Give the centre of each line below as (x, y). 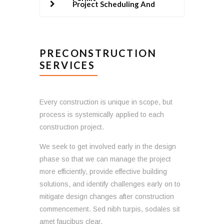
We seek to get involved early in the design (108, 146)
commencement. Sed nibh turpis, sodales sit (110, 209)
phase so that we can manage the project (105, 159)
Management (96, 29)
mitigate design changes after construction (107, 196)
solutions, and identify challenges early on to (110, 184)
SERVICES (67, 65)
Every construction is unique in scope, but (106, 102)
